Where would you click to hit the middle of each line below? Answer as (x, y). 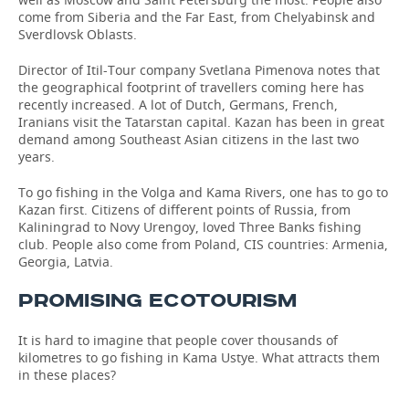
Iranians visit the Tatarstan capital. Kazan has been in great (201, 122)
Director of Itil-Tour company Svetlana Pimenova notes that (199, 70)
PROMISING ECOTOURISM (157, 301)
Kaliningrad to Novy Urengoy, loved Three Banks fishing (190, 227)
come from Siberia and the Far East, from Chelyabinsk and (197, 17)
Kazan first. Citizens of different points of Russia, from (184, 210)
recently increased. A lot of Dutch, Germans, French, (178, 105)
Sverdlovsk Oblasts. (78, 34)
